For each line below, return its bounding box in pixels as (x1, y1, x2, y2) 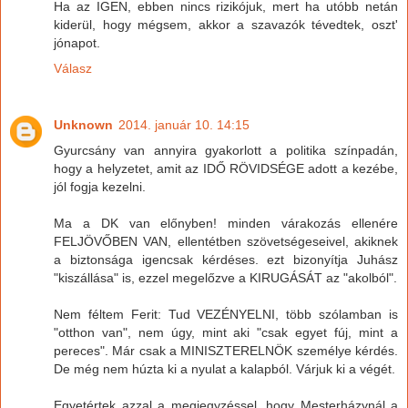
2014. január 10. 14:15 (118, 117, 250, 132)
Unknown (54, 117, 113, 132)
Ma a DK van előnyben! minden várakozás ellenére (54, 215, 398, 230)
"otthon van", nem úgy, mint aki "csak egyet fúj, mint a (54, 324, 398, 340)
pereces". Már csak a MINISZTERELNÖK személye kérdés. (54, 342, 398, 358)
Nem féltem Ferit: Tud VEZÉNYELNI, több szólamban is (54, 306, 398, 321)
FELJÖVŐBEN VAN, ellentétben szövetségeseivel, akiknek (54, 233, 398, 249)
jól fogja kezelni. (54, 178, 146, 194)
